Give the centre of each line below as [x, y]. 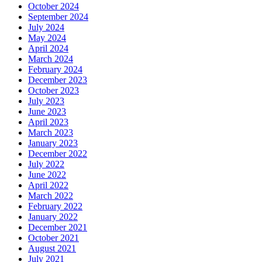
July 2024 [46, 27]
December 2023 [58, 80]
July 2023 [46, 101]
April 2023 [48, 122]
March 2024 [51, 58]
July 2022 [46, 164]
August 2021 [52, 248]
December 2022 [58, 153]
